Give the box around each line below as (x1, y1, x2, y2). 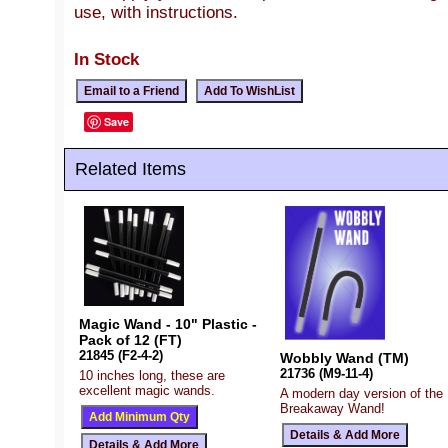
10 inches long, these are (79, 367, 225, 383)
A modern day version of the (279, 385, 443, 401)
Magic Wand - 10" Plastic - (79, 315, 257, 332)
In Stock (74, 48, 139, 69)
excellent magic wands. (79, 382, 215, 398)
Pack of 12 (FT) (79, 331, 182, 348)
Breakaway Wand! (279, 400, 385, 416)
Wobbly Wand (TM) (279, 349, 409, 366)
